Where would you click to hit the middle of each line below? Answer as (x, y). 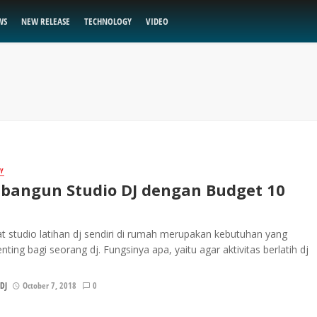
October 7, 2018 (50, 285)
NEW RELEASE (46, 21)
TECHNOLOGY (108, 21)
